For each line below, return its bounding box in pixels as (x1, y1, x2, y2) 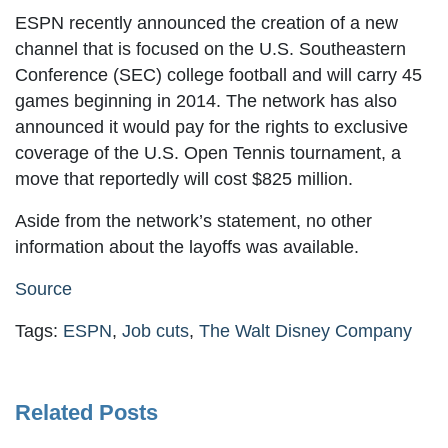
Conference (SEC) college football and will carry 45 (15, 64, 422, 85)
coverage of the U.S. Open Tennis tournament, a (15, 142, 401, 163)
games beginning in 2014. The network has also (15, 90, 397, 111)
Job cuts (122, 320, 189, 341)
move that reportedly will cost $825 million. (15, 168, 353, 189)
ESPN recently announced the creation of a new (15, 12, 398, 33)
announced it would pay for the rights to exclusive (15, 116, 408, 137)
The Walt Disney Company (199, 320, 412, 341)
